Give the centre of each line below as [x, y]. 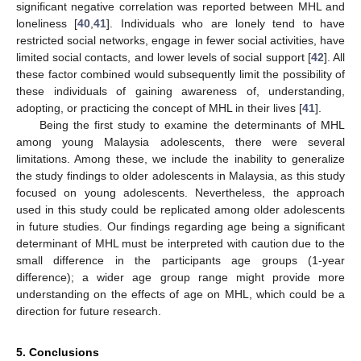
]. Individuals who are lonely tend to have [226, 24]
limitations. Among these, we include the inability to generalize [180, 159]
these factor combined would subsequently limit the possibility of [180, 75]
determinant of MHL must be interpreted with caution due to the [180, 244]
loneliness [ [47, 24]
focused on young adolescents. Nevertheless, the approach [180, 193]
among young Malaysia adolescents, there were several [180, 142]
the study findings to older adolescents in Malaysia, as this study [180, 176]
